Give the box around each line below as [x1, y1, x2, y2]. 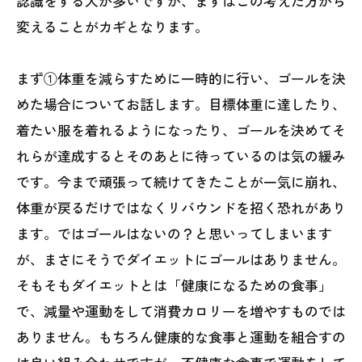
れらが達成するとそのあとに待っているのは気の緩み [16, 145, 346, 166]
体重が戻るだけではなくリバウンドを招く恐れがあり [16, 197, 346, 217]
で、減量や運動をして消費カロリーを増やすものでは [16, 301, 346, 321]
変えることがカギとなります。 [16, 16, 208, 36]
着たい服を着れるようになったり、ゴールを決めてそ [16, 120, 346, 140]
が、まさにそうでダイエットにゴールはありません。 [16, 249, 346, 269]
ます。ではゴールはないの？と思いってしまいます [16, 223, 332, 243]
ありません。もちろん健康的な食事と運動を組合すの [16, 326, 346, 347]
